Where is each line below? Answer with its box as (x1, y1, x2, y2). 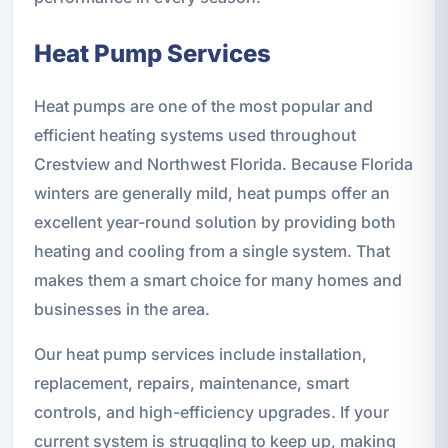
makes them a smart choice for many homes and (33, 269, 402, 290)
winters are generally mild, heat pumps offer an (33, 182, 390, 203)
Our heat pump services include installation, (33, 343, 367, 364)
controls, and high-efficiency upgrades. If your (33, 401, 389, 422)
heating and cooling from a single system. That (33, 240, 390, 261)
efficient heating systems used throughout (33, 124, 356, 145)
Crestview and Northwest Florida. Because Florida (33, 153, 413, 174)
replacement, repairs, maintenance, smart (33, 372, 349, 393)
